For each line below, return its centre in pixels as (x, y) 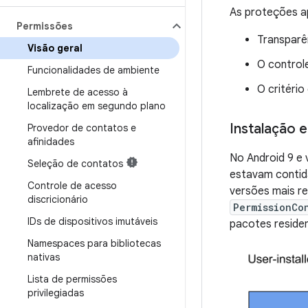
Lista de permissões (72, 279)
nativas (44, 257)
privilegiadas (56, 293)
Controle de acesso (72, 186)
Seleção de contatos (75, 164)
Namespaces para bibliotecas (94, 243)
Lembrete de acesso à (78, 92)
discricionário (58, 199)
